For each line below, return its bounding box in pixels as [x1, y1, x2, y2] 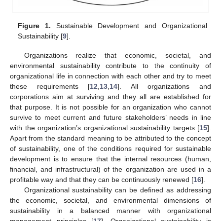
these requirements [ [10, 82, 90, 90]
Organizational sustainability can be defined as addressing [24, 185, 211, 194]
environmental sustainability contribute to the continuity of [10, 61, 211, 70]
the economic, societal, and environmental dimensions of [10, 196, 211, 204]
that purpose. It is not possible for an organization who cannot [10, 103, 211, 111]
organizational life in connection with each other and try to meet [10, 72, 211, 80]
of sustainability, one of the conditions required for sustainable [10, 144, 211, 152]
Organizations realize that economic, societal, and [24, 51, 211, 59]
